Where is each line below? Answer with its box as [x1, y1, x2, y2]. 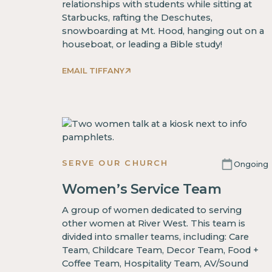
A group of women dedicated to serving [62, 204, 242, 216]
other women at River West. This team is [62, 217, 246, 229]
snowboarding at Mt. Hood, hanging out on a [62, 25, 265, 37]
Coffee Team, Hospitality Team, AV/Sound [62, 257, 249, 269]
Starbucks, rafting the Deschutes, [62, 12, 213, 24]
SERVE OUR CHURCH [62, 158, 169, 168]
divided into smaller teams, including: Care [62, 231, 250, 242]
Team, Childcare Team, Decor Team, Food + [62, 244, 259, 256]
